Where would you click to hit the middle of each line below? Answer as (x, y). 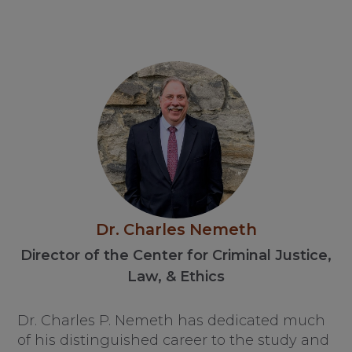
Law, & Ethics (176, 276)
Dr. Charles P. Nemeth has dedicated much (172, 321)
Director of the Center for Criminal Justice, (176, 255)
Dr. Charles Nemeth (176, 229)
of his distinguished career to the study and (174, 341)
